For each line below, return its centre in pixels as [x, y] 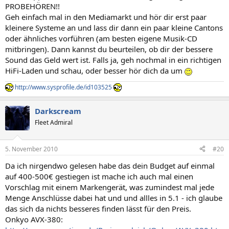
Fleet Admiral [54, 122]
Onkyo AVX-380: [34, 219]
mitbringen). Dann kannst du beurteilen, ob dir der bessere [109, 49]
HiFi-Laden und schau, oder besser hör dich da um [95, 71]
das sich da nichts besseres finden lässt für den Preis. [98, 208]
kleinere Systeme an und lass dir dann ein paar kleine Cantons [114, 28]
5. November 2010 [31, 149]
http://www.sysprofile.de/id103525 [63, 87]
